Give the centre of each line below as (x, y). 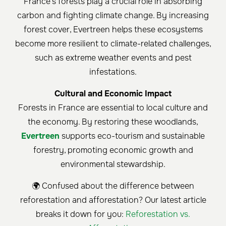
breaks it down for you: (81, 214)
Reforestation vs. (158, 214)
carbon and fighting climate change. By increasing (113, 16)
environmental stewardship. (113, 164)
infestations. (113, 72)
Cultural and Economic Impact (113, 94)
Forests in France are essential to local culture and (113, 108)
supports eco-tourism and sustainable (132, 136)
